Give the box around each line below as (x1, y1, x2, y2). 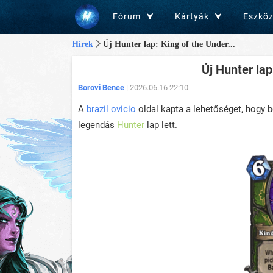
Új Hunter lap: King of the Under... (103, 40, 235, 49)
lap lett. (144, 119, 177, 130)
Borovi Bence (78, 83, 124, 92)
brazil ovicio (87, 104, 136, 115)
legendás (78, 119, 117, 130)
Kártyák (175, 12, 209, 21)
